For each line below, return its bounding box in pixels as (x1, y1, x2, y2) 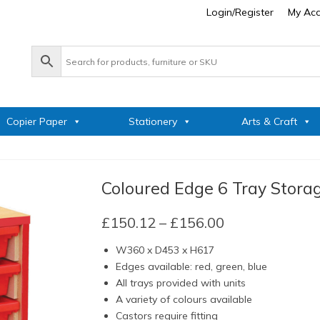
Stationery (129, 115, 177, 128)
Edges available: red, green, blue (115, 260, 267, 273)
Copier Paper (6, 115, 67, 128)
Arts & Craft (241, 115, 297, 128)
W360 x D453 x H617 (115, 244, 214, 256)
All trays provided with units (115, 276, 246, 289)
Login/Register (206, 6, 274, 19)
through (223, 262, 277, 280)
